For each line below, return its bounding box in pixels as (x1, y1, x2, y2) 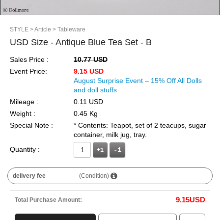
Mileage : (10, 98, 38, 106)
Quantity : (10, 145, 40, 153)
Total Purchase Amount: (15, 196, 82, 203)
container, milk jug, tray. (74, 131, 147, 138)
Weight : (10, 110, 35, 117)
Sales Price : (10, 55, 49, 63)
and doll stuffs (74, 86, 117, 94)
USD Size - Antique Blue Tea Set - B (10, 37, 152, 47)
